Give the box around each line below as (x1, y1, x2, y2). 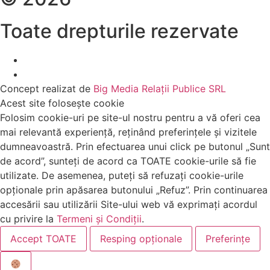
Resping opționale (100, 233, 182, 245)
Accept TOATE (10, 233, 77, 245)
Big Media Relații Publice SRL (93, 83, 226, 95)
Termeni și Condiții (57, 213, 142, 225)
